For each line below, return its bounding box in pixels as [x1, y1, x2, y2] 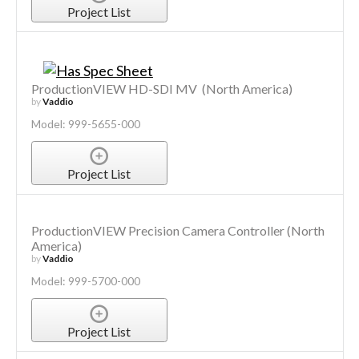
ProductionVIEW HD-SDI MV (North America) [30, 80, 292, 96]
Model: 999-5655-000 [30, 116, 140, 131]
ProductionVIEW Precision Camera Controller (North [30, 223, 325, 239]
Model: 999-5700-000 [30, 274, 140, 288]
